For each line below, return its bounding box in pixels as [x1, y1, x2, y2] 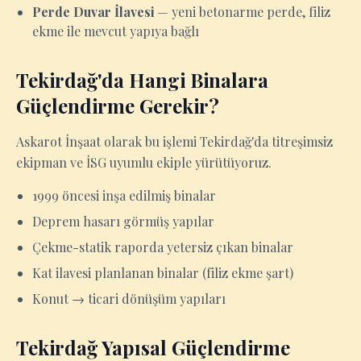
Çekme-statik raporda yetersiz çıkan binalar [32, 239, 293, 255]
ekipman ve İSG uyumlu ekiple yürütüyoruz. [16, 154, 272, 171]
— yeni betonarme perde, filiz [154, 3, 330, 20]
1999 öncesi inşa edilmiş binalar [32, 187, 216, 204]
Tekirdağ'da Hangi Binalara [16, 67, 268, 93]
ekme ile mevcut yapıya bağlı [32, 23, 199, 39]
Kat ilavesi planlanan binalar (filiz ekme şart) [32, 264, 293, 281]
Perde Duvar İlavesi [32, 3, 154, 20]
